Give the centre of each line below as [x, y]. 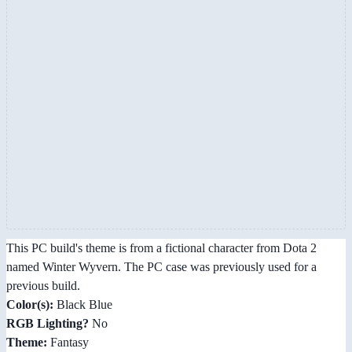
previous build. [43, 286]
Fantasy [68, 343]
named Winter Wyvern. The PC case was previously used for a [161, 267]
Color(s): [30, 305]
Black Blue [83, 305]
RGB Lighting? [48, 324]
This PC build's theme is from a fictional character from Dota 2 [161, 248]
